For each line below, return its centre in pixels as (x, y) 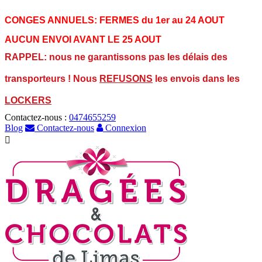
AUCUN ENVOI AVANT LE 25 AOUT (83, 39)
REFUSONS (126, 78)
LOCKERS (28, 100)
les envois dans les (196, 78)
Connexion (125, 128)
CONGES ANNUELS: (51, 20)
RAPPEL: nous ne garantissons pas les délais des (116, 57)
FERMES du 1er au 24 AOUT (162, 20)
